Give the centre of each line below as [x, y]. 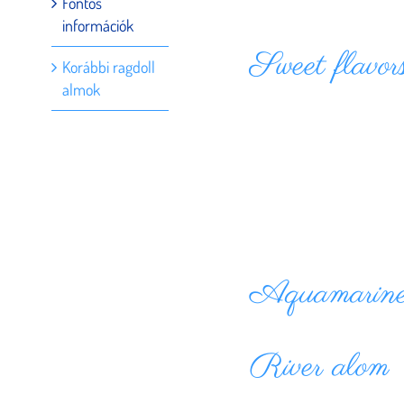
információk [98, 25]
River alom [320, 368]
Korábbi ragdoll [109, 67]
